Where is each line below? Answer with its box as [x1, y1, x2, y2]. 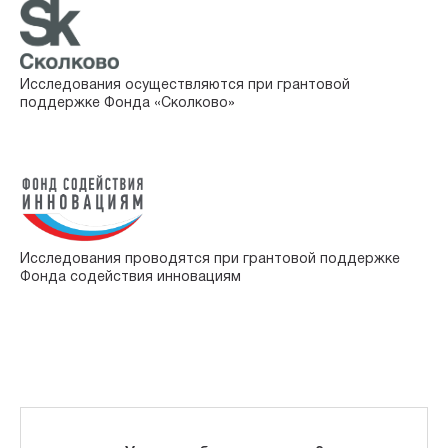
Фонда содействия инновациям [20, 271, 241, 285]
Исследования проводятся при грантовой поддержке [20, 253, 400, 267]
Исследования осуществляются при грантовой [20, 79, 350, 93]
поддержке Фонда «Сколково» [20, 97, 235, 111]
